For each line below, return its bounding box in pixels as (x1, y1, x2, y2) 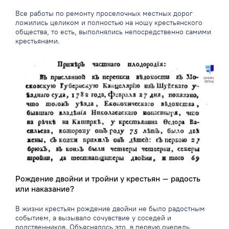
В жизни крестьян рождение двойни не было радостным (15, 204, 205, 214)
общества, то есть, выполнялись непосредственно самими (15, 28, 211, 37)
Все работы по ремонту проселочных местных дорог (15, 9, 193, 18)
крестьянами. (15, 37, 60, 46)
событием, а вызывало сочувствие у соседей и (15, 214, 171, 223)
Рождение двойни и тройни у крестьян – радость (15, 174, 200, 184)
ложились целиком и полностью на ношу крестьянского (15, 18, 202, 28)
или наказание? (15, 184, 74, 194)
